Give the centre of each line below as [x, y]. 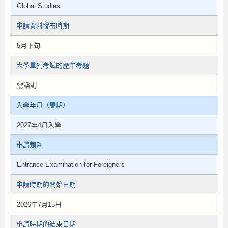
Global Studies [38, 6]
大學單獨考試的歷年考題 [52, 65]
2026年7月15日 [39, 204]
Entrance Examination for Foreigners [70, 165]
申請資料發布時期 [42, 26]
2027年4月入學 [39, 125]
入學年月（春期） [42, 105]
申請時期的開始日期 [46, 184]
